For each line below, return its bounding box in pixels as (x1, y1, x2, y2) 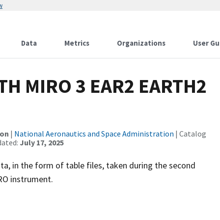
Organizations (117, 38, 165, 48)
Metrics (64, 38, 89, 48)
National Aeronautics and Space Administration (14, 129, 174, 138)
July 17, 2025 (20, 137, 64, 147)
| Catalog (174, 129, 206, 138)
